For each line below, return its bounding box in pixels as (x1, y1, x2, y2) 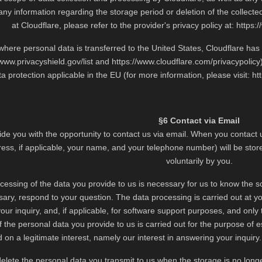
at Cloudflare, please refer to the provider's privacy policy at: (12, 20, 237, 30)
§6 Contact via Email (158, 116, 240, 125)
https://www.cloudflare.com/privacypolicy (112, 57, 261, 66)
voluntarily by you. (166, 156, 233, 166)
